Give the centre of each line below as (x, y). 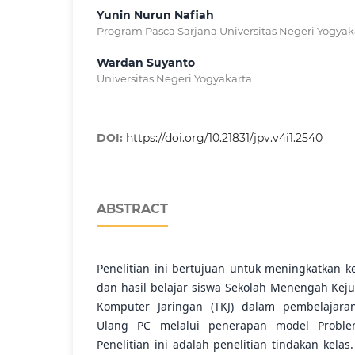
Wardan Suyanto (146, 63)
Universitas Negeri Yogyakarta (174, 79)
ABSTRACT (132, 209)
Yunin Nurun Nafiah (155, 15)
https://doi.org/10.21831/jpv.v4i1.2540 (224, 138)
